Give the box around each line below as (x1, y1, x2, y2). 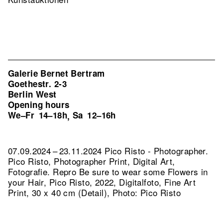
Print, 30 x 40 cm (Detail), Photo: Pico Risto (8, 186, 181, 199)
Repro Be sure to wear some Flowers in (53, 165, 208, 178)
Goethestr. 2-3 (8, 78, 67, 90)
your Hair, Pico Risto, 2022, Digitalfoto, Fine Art (8, 176, 196, 188)
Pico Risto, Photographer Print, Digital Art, (8, 155, 175, 167)
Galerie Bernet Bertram (8, 67, 105, 79)
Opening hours (8, 99, 70, 111)
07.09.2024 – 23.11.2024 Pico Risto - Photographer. (8, 144, 209, 157)
